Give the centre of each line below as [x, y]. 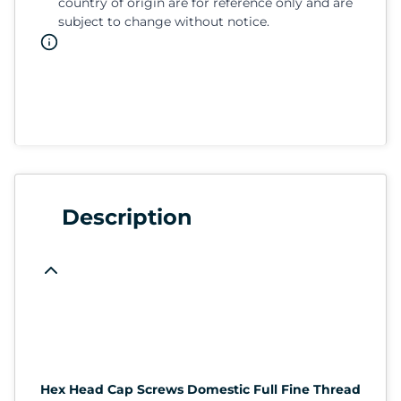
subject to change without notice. [164, 21]
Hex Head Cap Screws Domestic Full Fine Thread [200, 389]
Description [127, 217]
